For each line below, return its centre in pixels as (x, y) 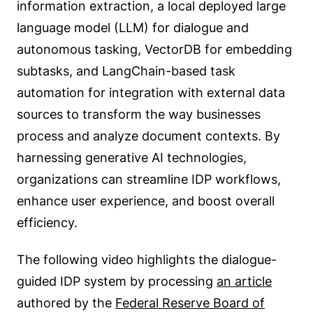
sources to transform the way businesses (139, 114)
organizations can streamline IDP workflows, (149, 179)
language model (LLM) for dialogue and (133, 27)
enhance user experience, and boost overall (146, 201)
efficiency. (47, 222)
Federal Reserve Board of (190, 303)
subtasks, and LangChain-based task (126, 71)
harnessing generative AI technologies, (132, 157)
